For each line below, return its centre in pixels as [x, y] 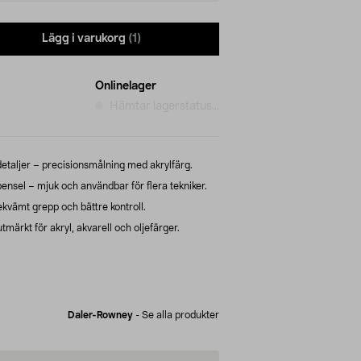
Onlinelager [126, 86]
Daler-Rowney [100, 315]
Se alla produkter [180, 315]
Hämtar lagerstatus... [164, 106]
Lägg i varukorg [84, 39]
